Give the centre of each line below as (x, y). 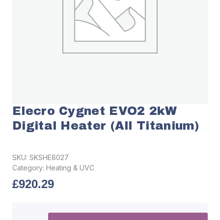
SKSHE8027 (49, 157)
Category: (29, 168)
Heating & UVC (70, 168)
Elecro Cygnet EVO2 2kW (95, 111)
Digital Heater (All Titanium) (106, 126)
